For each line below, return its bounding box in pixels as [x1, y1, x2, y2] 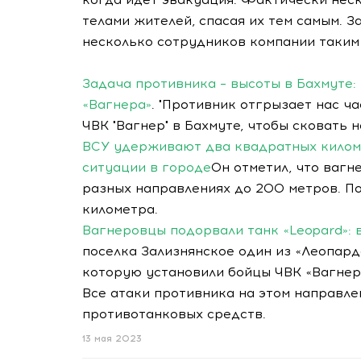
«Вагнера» [82, 97, 151, 112]
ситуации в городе [82, 160, 211, 175]
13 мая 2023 [82, 334, 142, 344]
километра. [82, 201, 158, 217]
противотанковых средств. [82, 306, 266, 322]
